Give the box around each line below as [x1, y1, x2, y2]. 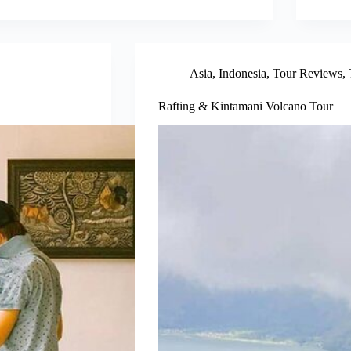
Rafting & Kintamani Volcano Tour [157, 100, 333, 114]
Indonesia [218, 67, 266, 81]
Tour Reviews [272, 67, 342, 81]
